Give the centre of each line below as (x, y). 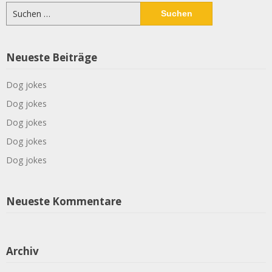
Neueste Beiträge (52, 57)
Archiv (22, 251)
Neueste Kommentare (64, 201)
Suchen (20, 8)
